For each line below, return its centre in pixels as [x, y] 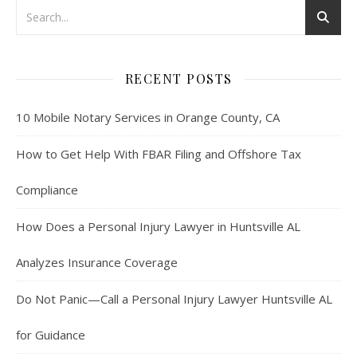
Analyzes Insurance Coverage [97, 263]
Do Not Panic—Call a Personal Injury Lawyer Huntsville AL [174, 299]
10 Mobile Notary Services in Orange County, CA [148, 118]
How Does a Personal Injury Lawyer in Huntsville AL [158, 227]
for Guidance [51, 335]
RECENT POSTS [178, 79]
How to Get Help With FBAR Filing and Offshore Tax [159, 154]
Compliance [47, 190]
